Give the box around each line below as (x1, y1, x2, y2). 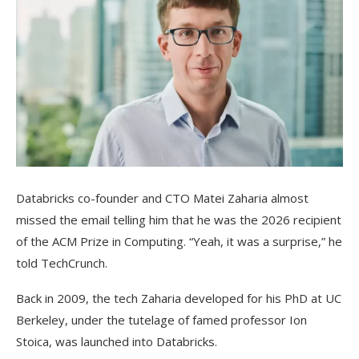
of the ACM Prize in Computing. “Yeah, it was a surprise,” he (16, 233, 342, 250)
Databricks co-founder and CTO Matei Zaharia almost (16, 190, 309, 207)
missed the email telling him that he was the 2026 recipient (16, 212, 341, 228)
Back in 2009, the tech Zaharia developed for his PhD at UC (16, 290, 341, 307)
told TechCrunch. (16, 255, 107, 272)
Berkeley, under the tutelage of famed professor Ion (16, 312, 307, 329)
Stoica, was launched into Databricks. (16, 333, 217, 350)
